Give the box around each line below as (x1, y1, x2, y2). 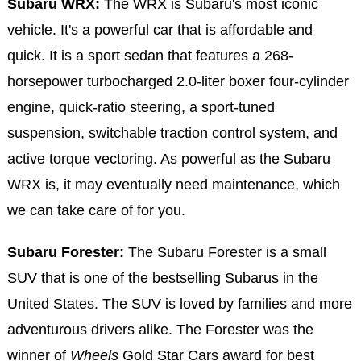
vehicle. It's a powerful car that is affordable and (6, 21, 313, 38)
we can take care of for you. (6, 201, 185, 218)
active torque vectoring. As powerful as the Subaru (6, 150, 330, 167)
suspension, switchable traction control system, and (6, 124, 338, 141)
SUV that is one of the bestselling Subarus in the (6, 269, 318, 286)
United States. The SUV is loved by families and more (6, 295, 352, 312)
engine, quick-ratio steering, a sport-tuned (6, 98, 275, 115)
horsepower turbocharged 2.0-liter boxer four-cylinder (6, 73, 349, 89)
